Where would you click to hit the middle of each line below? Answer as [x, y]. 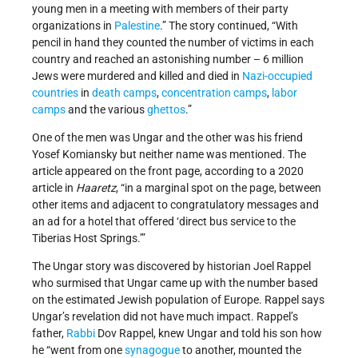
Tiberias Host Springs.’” [89, 238]
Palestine [137, 25]
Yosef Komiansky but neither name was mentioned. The [169, 154]
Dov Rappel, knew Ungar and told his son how [209, 333]
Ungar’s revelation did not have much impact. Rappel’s [165, 316]
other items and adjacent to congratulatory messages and [175, 204]
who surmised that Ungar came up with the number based [175, 282]
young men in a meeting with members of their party [160, 8]
